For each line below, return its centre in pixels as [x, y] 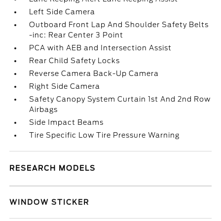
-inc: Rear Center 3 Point [76, 35]
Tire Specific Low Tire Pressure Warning [105, 135]
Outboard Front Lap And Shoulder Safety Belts [119, 25]
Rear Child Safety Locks [75, 61]
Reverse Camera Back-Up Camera [94, 74]
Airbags [44, 110]
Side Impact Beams [67, 122]
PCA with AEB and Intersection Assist [101, 48]
